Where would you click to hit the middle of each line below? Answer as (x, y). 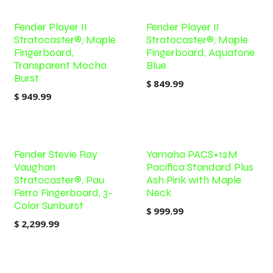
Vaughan (35, 167)
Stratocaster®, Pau (59, 180)
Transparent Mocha (60, 66)
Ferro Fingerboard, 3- (63, 193)
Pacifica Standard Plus (200, 167)
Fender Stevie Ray (56, 154)
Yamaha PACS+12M (192, 154)
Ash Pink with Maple (193, 180)
